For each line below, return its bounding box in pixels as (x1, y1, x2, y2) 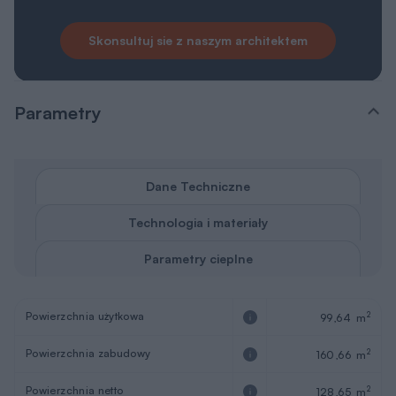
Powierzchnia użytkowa (26, 309, 145, 324)
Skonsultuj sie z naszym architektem (88, 33, 308, 49)
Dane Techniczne (146, 179, 250, 194)
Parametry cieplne (143, 251, 253, 267)
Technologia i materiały (128, 215, 268, 231)
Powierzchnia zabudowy (26, 346, 151, 361)
